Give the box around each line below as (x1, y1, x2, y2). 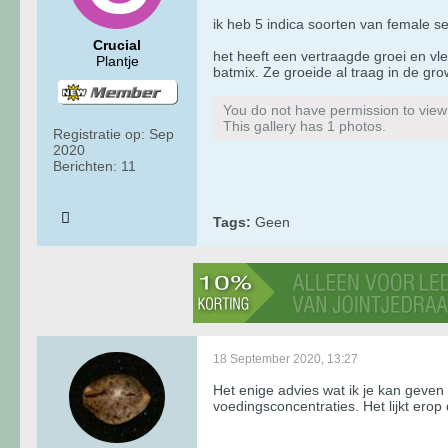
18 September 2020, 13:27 (213, 351, 358, 366)
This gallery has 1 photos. (223, 117, 386, 134)
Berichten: (53, 157, 117, 174)
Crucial (93, 36, 141, 53)
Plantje (95, 52, 139, 69)
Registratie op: (53, 125, 145, 142)
